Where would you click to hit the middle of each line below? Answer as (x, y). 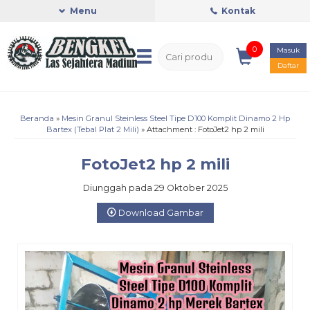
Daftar (289, 65)
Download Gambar (159, 212)
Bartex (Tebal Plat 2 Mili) (92, 129)
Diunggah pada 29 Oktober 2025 (155, 188)
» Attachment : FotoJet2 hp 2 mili (201, 129)
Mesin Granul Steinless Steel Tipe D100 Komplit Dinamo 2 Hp (176, 118)
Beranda (37, 118)
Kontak (237, 11)
